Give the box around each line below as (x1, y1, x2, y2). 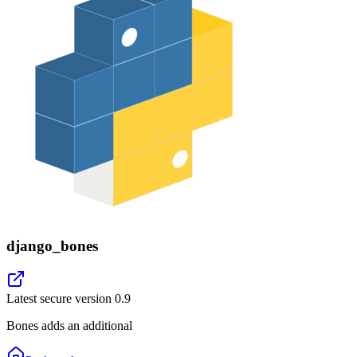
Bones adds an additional (6, 319, 132, 333)
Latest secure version (6, 292, 115, 306)
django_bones (6, 237, 98, 254)
